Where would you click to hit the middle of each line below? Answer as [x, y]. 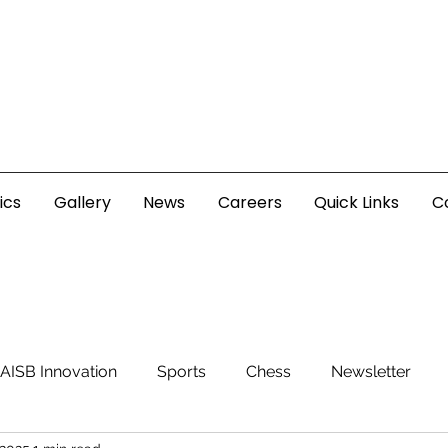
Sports [181, 371]
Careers [249, 202]
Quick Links [357, 202]
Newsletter [371, 371]
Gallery [82, 202]
